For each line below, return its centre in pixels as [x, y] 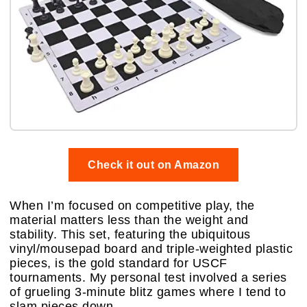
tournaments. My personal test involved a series [148, 277]
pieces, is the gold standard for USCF [119, 263]
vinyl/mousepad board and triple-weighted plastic [151, 248]
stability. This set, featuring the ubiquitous [130, 234]
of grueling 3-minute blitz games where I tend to [148, 292]
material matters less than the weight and [129, 220]
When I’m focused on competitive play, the [132, 205]
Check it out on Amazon [153, 164]
